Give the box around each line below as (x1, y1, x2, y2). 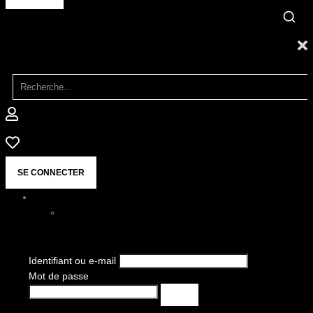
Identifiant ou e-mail (28, 254, 116, 266)
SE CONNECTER (17, 168, 85, 177)
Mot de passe (28, 270, 89, 282)
